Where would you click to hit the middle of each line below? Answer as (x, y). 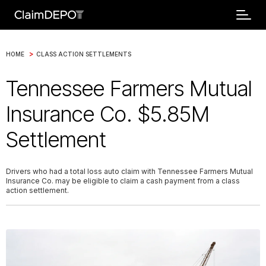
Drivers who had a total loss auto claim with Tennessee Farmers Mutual (129, 171)
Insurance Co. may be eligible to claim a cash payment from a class (123, 181)
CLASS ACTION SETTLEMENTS (84, 54)
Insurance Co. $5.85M (108, 114)
